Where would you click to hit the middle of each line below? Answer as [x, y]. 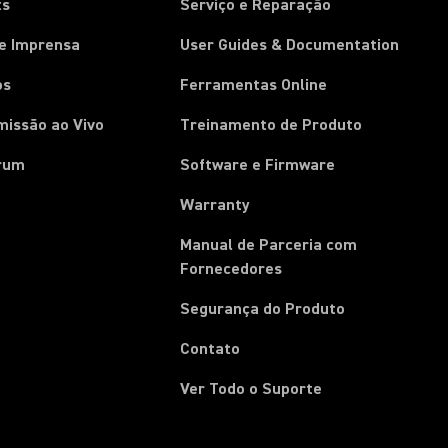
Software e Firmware [258, 165]
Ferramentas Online [254, 85]
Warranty [215, 205]
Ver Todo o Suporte [251, 389]
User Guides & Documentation [290, 45]
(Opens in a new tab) [355, 268]
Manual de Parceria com [269, 245]
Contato [210, 349]
